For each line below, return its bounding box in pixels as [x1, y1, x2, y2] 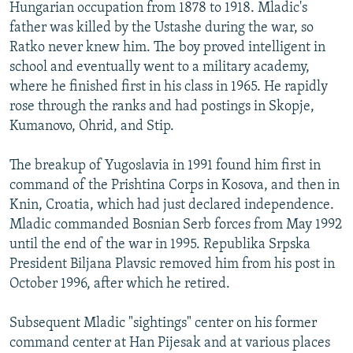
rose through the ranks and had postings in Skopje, [9, 99, 314, 115]
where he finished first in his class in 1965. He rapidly [9, 80, 328, 95]
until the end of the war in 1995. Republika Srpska [9, 237, 310, 253]
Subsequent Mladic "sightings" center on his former [9, 316, 317, 332]
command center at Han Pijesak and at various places [9, 336, 330, 351]
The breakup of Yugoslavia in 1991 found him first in [9, 158, 321, 174]
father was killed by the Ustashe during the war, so [9, 20, 314, 36]
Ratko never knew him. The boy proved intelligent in [9, 40, 325, 56]
